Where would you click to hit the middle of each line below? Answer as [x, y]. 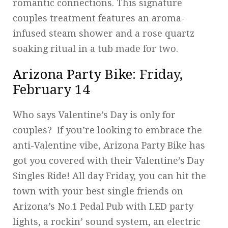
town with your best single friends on [98, 191]
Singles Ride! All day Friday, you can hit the [109, 176]
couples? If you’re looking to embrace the [107, 130]
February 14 [51, 89]
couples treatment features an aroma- [99, 18]
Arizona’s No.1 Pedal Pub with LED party [103, 206]
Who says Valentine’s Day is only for [94, 115]
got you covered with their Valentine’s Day [108, 160]
